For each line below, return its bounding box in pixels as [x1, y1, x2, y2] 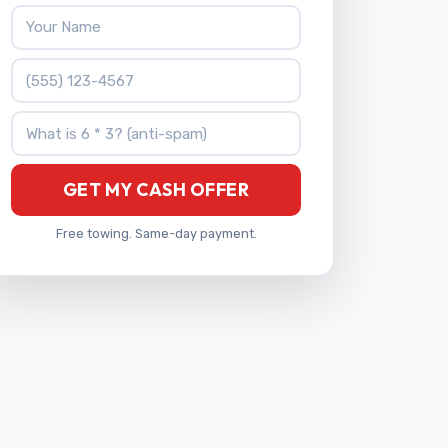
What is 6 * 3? [10, 112, 112, 132]
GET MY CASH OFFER [62, 178, 250, 202]
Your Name [10, 5, 91, 25]
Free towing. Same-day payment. [55, 225, 257, 241]
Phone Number [10, 58, 121, 78]
